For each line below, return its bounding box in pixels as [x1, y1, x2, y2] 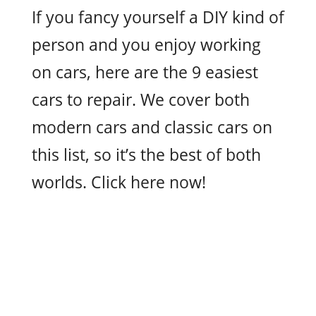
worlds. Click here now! [32, 171, 206, 193]
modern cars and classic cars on [32, 116, 272, 138]
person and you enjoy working [32, 33, 261, 56]
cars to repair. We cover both [32, 88, 250, 111]
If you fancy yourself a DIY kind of [32, 6, 284, 28]
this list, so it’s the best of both [32, 143, 261, 166]
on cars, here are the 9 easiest [32, 61, 258, 83]
